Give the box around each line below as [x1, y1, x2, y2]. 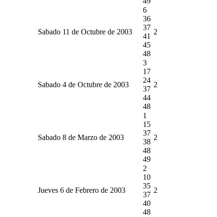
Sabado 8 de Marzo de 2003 [38, 133, 124, 141]
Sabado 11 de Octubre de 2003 [38, 27, 132, 36]
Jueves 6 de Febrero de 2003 [38, 186, 125, 194]
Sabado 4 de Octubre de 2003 [38, 80, 129, 89]
